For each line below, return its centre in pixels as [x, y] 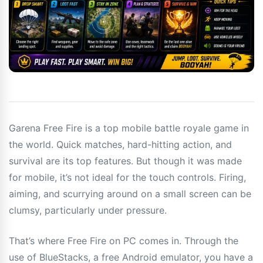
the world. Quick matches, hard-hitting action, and [120, 144]
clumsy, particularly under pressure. [88, 210]
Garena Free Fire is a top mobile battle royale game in [129, 128]
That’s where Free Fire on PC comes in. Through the [124, 240]
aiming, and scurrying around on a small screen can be [130, 193]
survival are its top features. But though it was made [125, 161]
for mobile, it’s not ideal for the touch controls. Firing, [127, 177]
